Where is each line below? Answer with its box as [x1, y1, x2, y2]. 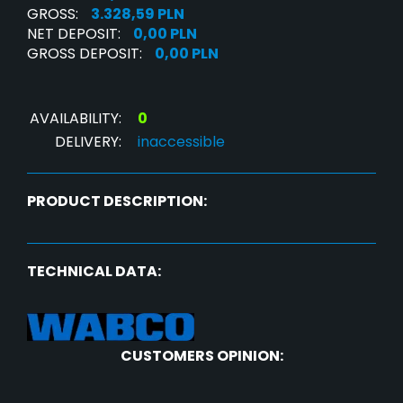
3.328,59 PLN [91, 4, 184, 25]
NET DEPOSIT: [27, 23, 121, 45]
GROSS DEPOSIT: [27, 43, 142, 65]
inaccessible [138, 131, 225, 153]
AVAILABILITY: [30, 108, 121, 130]
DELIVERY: [55, 131, 121, 153]
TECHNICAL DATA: [27, 261, 161, 282]
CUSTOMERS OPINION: [120, 345, 283, 367]
